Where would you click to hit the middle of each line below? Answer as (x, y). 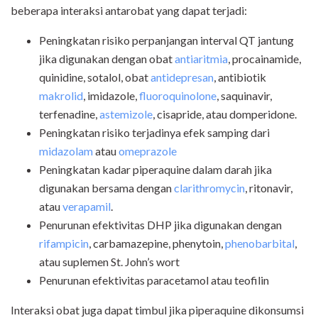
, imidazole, (111, 96)
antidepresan (182, 77)
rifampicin (64, 243)
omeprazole (148, 151)
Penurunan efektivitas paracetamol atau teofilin (154, 280)
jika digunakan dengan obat (107, 59)
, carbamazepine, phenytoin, (157, 243)
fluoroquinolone (178, 96)
